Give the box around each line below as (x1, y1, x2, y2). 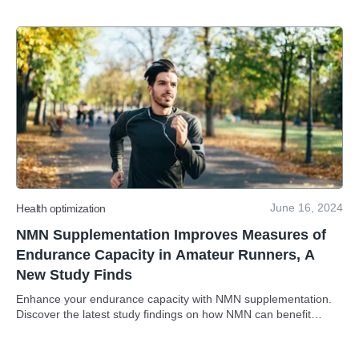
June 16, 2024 (270, 201, 343, 214)
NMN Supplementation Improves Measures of (16, 227, 326, 243)
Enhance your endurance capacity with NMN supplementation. (16, 292, 332, 305)
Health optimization (16, 201, 106, 215)
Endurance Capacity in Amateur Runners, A (16, 247, 315, 263)
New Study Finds (16, 267, 132, 283)
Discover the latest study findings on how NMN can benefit (16, 308, 311, 321)
